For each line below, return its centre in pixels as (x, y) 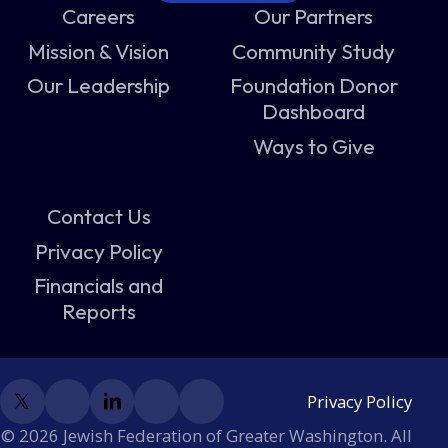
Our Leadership (99, 85)
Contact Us (98, 216)
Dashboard (314, 111)
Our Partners (314, 16)
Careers (99, 16)
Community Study (314, 50)
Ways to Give (313, 145)
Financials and (99, 285)
